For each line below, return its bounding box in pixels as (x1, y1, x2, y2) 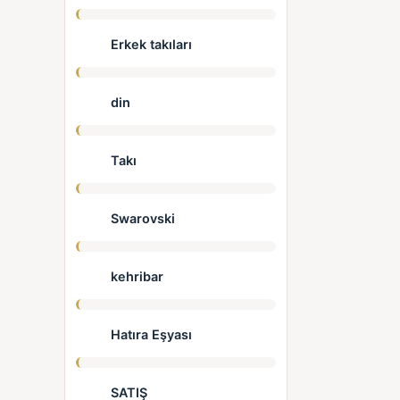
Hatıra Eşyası (107, 327, 192, 342)
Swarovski (107, 211, 175, 226)
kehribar (107, 269, 163, 284)
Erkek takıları (107, 37, 192, 52)
